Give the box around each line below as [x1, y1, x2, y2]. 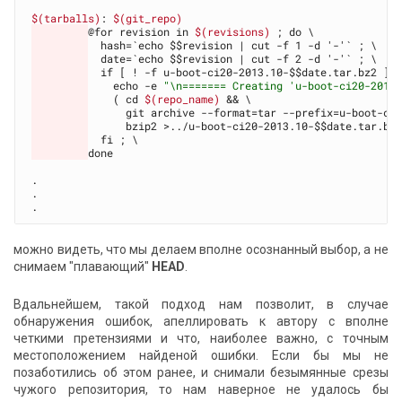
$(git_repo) [113, 10, 183, 25]
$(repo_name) [144, 91, 221, 106]
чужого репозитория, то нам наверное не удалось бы [13, 382, 389, 398]
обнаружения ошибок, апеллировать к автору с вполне [13, 314, 389, 329]
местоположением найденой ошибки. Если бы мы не [13, 348, 389, 363]
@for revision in [88, 23, 196, 39]
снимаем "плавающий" [13, 258, 153, 274]
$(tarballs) [31, 10, 101, 25]
